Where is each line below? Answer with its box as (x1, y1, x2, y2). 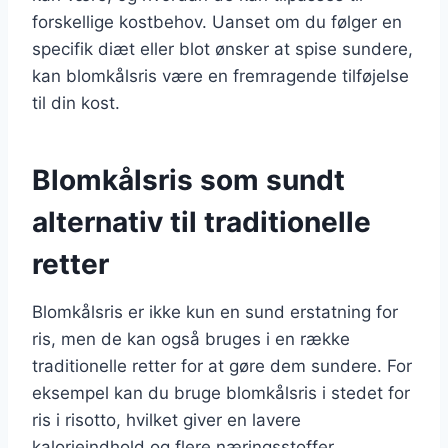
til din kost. (32, 92, 120, 113)
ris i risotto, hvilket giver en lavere (32, 409, 301, 430)
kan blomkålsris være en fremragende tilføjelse (32, 65, 409, 86)
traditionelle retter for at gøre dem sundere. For (32, 355, 412, 376)
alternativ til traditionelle (32, 204, 371, 239)
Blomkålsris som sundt (32, 162, 345, 197)
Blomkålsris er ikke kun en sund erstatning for (32, 301, 398, 322)
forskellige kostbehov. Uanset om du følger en (32, 11, 402, 32)
